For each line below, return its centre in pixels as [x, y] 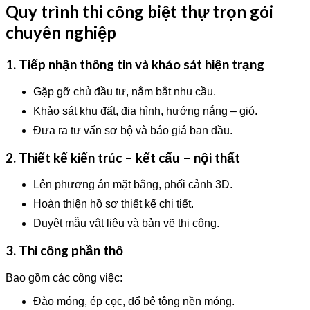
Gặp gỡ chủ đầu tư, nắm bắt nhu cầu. [125, 91]
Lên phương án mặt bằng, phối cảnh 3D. [133, 185]
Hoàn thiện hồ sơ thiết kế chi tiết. [113, 204]
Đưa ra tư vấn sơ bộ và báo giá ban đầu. [133, 130]
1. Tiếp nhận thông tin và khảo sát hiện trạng [135, 65]
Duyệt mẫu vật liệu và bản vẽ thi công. [126, 224]
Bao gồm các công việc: [64, 277]
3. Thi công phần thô [64, 251]
